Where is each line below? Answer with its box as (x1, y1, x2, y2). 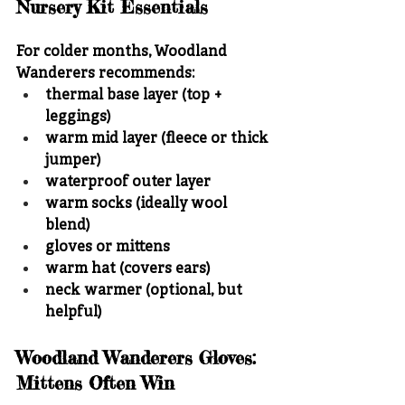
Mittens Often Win (16, 372, 174, 395)
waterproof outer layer (45, 174, 211, 193)
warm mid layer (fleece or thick (45, 130, 272, 149)
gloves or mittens (45, 239, 170, 258)
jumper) (45, 152, 100, 171)
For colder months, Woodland (16, 43, 231, 62)
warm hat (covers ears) (45, 260, 210, 279)
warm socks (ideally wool (45, 195, 231, 214)
